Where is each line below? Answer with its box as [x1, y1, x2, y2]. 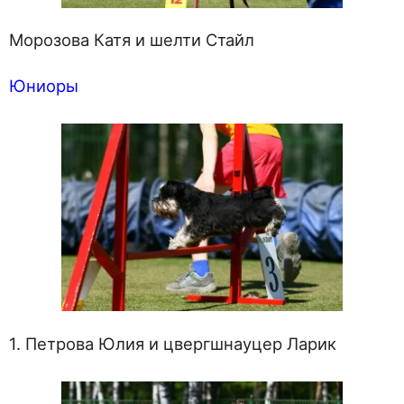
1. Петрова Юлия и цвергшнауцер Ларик [9, 333, 336, 353]
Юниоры [9, 76, 78, 96]
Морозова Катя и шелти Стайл [9, 30, 254, 50]
